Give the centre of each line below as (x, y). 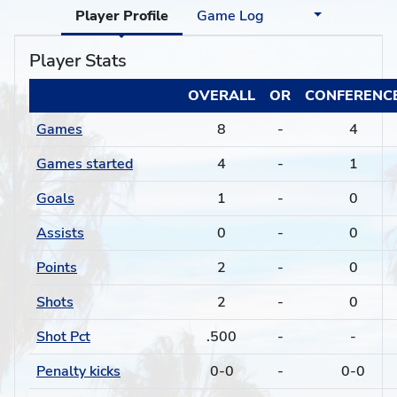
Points (57, 268)
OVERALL (222, 96)
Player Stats (78, 61)
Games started (85, 164)
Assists (60, 233)
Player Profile (121, 16)
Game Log (230, 16)
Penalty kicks (78, 371)
